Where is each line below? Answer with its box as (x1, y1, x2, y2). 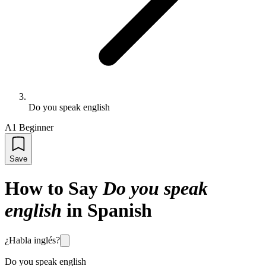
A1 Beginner (5, 122, 53, 132)
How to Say (5, 178, 98, 199)
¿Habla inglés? (5, 235, 60, 245)
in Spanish (66, 199, 152, 221)
